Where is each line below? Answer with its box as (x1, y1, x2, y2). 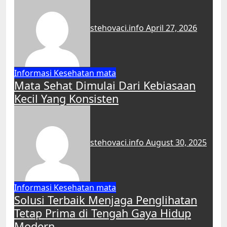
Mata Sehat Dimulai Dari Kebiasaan (14, 78, 196, 93)
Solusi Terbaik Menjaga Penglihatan (14, 193, 197, 207)
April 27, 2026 (146, 22, 197, 34)
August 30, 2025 (146, 137, 207, 148)
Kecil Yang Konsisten (14, 91, 119, 106)
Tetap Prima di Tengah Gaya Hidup (14, 206, 191, 220)
